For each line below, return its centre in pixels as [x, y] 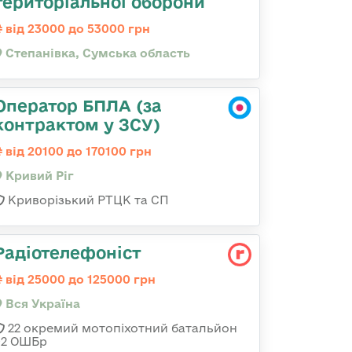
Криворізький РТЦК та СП [87, 200]
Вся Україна [41, 304]
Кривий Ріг [38, 176]
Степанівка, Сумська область [96, 53]
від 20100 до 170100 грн [77, 151]
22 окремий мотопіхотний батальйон [121, 328]
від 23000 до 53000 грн [76, 29]
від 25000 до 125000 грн [79, 279]
